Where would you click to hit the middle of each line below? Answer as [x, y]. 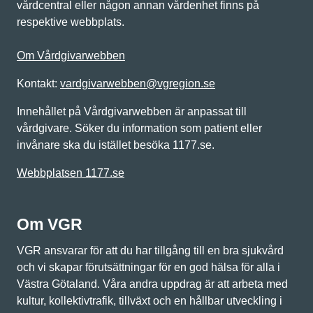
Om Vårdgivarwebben [71, 56]
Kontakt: [38, 83]
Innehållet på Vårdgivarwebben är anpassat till [132, 111]
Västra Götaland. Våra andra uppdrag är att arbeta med [152, 284]
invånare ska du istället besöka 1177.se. [116, 145]
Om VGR [50, 224]
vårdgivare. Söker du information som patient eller [139, 128]
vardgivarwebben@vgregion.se [138, 83]
